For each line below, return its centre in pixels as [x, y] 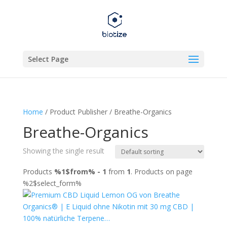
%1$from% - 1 [80, 172]
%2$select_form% [52, 183]
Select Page [48, 59]
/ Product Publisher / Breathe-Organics [107, 112]
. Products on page [161, 172]
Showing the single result [63, 151]
